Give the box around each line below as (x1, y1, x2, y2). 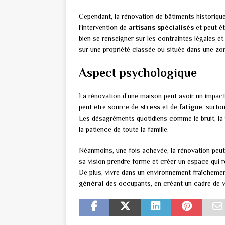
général (79, 179, 104, 187)
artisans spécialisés (129, 23, 194, 31)
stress (140, 102, 160, 111)
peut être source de (79, 102, 140, 111)
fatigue (179, 102, 202, 111)
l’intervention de (79, 23, 129, 31)
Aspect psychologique (79, 65, 197, 79)
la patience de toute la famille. (79, 125, 169, 133)
